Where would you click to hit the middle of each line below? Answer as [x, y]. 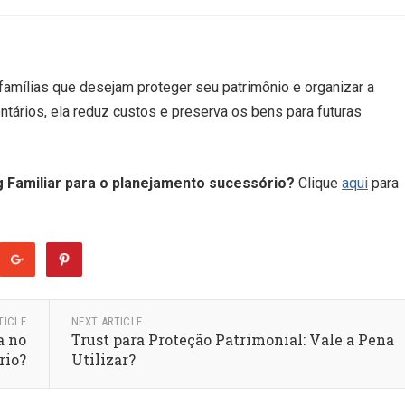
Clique [318, 183]
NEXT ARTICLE [107, 321]
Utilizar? [103, 359]
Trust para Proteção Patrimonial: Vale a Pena [232, 339]
